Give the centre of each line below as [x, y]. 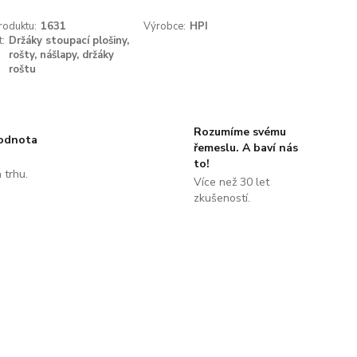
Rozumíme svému [239, 132]
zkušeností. [222, 198]
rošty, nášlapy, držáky [61, 55]
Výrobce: [165, 26]
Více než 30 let [231, 182]
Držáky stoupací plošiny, [69, 41]
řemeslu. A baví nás [245, 148]
